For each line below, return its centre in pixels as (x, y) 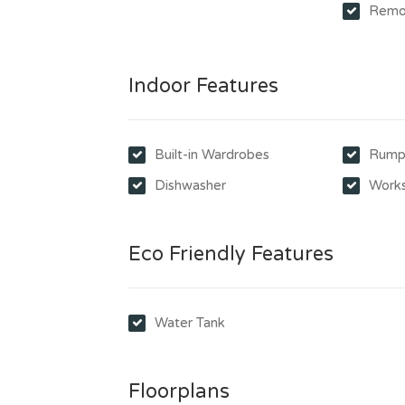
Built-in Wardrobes (212, 155)
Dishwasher (190, 185)
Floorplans (179, 391)
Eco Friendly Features (231, 254)
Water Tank (190, 323)
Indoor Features (203, 86)
